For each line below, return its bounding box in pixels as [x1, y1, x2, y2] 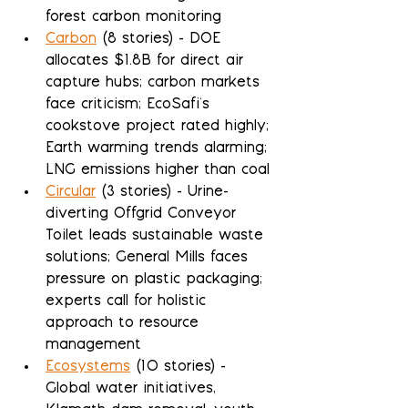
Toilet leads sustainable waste [46, 229, 269, 245]
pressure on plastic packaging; [46, 272, 268, 289]
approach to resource [46, 316, 204, 332]
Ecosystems [46, 360, 130, 376]
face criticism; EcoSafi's [46, 97, 215, 114]
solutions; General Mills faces [46, 250, 253, 267]
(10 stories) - [130, 360, 231, 376]
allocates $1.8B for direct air [46, 54, 249, 70]
